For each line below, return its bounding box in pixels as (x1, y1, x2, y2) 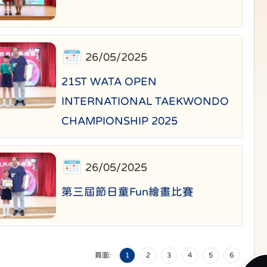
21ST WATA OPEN (61, 76, 157, 88)
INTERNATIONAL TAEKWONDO (61, 95, 229, 107)
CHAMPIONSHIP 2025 (61, 115, 178, 127)
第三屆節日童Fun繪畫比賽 (61, 186, 194, 198)
